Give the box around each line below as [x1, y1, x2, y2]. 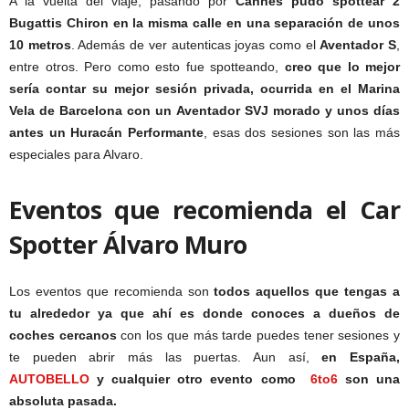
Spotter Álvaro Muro [9, 227, 247, 262]
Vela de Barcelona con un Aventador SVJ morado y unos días [9, 103, 400, 119]
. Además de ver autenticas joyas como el [70, 37, 320, 53]
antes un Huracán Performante [9, 125, 204, 141]
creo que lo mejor [284, 59, 400, 75]
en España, [321, 350, 401, 365]
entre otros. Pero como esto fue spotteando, [9, 59, 285, 75]
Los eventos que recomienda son [9, 284, 215, 299]
